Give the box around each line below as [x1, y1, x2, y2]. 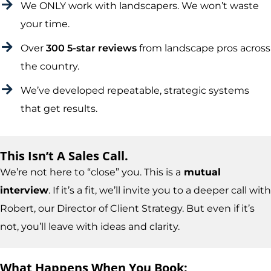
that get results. [21, 103, 97, 114]
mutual [181, 166, 221, 178]
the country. [21, 60, 79, 72]
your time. [21, 18, 70, 30]
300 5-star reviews [46, 42, 137, 54]
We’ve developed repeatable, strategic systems [21, 85, 249, 96]
